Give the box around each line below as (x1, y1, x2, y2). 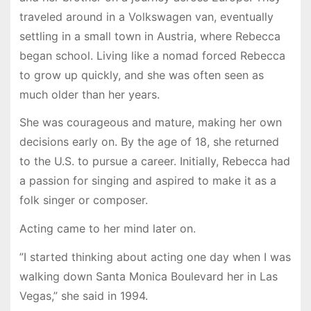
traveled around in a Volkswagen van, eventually (19, 9, 274, 24)
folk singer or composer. (19, 193, 148, 208)
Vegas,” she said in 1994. (19, 289, 155, 303)
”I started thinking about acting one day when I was (19, 250, 291, 264)
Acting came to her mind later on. (19, 221, 196, 236)
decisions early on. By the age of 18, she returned (19, 135, 279, 149)
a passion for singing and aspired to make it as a (19, 174, 276, 188)
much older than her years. (19, 87, 160, 101)
